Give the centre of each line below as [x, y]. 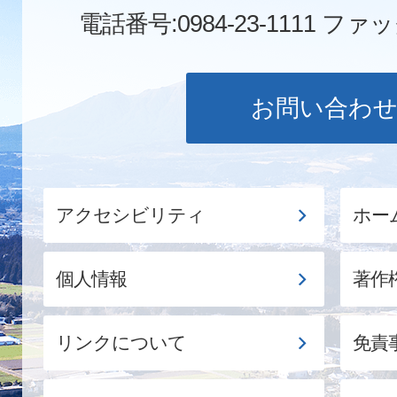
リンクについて [121, 343]
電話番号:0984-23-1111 [200, 23]
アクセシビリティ [130, 216]
